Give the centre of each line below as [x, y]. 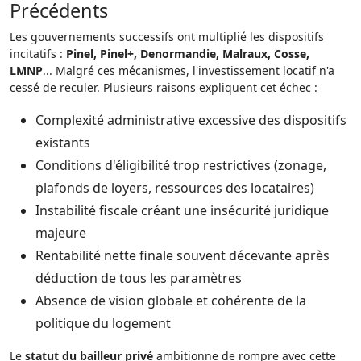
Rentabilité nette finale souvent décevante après [183, 255]
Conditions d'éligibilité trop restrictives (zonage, [181, 165]
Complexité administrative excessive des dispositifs [191, 120]
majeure [61, 233]
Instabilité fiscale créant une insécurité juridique [182, 210]
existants [63, 143]
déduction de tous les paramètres [139, 278]
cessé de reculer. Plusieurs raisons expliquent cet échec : [164, 87]
